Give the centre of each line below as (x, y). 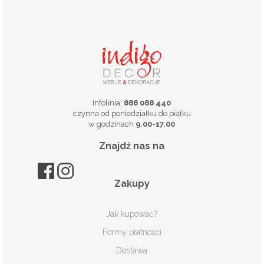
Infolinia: (108, 103)
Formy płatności (132, 232)
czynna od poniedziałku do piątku (132, 113)
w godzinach (112, 124)
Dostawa (132, 250)
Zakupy (132, 183)
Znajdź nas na (132, 146)
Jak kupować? (132, 214)
